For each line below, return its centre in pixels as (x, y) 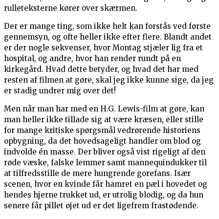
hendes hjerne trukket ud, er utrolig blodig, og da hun (104, 195)
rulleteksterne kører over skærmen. (71, 8)
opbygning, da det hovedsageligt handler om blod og (102, 141)
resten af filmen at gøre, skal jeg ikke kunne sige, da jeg (109, 80)
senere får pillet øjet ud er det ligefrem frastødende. (101, 206)
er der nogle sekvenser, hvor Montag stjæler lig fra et (103, 48)
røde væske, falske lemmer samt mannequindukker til (105, 163)
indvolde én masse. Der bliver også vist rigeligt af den (105, 152)
